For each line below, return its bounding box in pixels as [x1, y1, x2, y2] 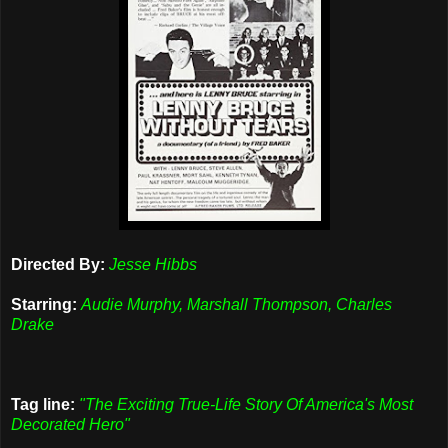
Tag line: [11, 395, 75, 413]
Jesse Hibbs [109, 255, 197, 273]
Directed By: [11, 255, 105, 273]
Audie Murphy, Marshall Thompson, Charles [81, 295, 392, 313]
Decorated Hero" [11, 415, 130, 433]
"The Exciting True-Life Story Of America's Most [79, 395, 413, 413]
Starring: [11, 295, 77, 313]
